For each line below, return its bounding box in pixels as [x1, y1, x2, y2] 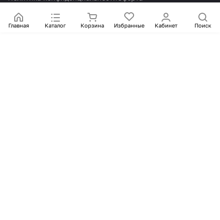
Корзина [80, 22, 104, 28]
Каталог [45, 22, 66, 28]
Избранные [113, 22, 144, 28]
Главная [8, 22, 29, 28]
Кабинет [154, 22, 177, 28]
